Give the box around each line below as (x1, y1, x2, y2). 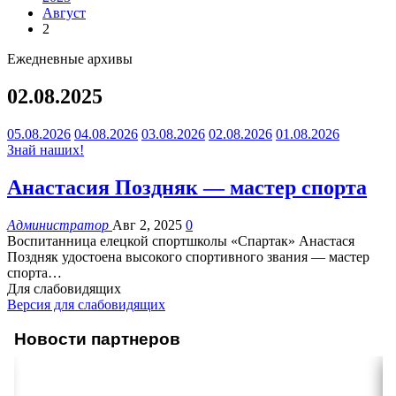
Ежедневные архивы (7, 51, 133, 66)
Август (42, 5, 86, 20)
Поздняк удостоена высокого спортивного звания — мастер (7, 248, 369, 264)
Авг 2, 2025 (112, 217, 182, 232)
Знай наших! (7, 141, 84, 157)
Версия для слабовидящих (7, 296, 165, 312)
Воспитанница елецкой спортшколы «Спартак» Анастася (7, 232, 354, 248)
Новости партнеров (13, 329, 180, 348)
